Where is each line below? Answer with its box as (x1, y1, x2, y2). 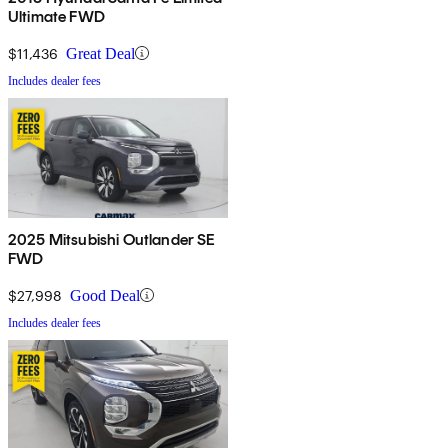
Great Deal (66, 44, 135, 62)
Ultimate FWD (8, 6, 105, 26)
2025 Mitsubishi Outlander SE (8, 229, 216, 249)
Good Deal (70, 286, 140, 304)
